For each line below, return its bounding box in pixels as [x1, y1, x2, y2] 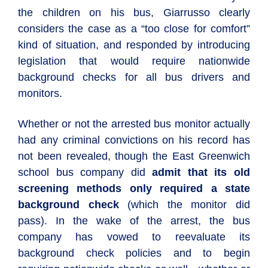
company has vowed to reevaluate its [18, 231, 250, 243]
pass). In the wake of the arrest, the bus [18, 215, 250, 227]
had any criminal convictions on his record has [18, 134, 250, 146]
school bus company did [18, 166, 153, 178]
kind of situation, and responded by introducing [18, 39, 250, 51]
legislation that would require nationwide [18, 55, 250, 67]
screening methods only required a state [18, 182, 250, 194]
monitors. [18, 87, 62, 99]
